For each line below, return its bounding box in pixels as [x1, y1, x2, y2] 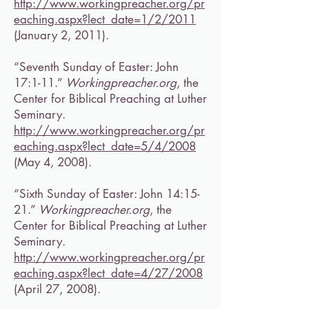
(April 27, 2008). [14, 281, 101, 297]
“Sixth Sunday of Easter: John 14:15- [14, 186, 200, 201]
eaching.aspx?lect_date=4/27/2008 [14, 266, 203, 281]
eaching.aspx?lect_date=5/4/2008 [14, 139, 196, 154]
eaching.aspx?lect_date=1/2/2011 [14, 12, 196, 27]
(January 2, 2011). [14, 28, 109, 43]
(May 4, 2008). [14, 154, 92, 170]
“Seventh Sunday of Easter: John [14, 59, 179, 74]
